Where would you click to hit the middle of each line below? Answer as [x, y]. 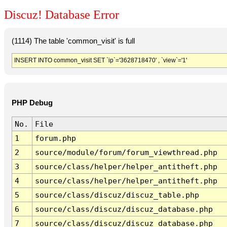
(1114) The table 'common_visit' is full [73, 41]
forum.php [55, 138]
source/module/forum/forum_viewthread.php [126, 153]
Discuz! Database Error [62, 15]
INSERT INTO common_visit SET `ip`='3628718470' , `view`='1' [100, 60]
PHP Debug [32, 103]
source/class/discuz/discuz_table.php [117, 195]
